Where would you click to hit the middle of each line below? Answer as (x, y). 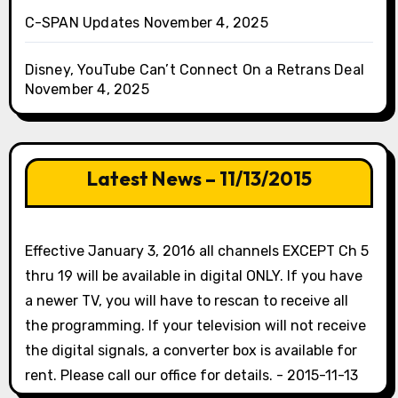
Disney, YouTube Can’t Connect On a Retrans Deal (194, 70)
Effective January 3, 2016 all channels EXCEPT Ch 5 (196, 251)
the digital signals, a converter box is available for (191, 351)
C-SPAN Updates (82, 23)
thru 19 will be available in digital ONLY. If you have (193, 276)
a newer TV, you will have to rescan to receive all (186, 301)
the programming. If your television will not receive (195, 326)
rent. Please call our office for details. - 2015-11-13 (191, 376)
